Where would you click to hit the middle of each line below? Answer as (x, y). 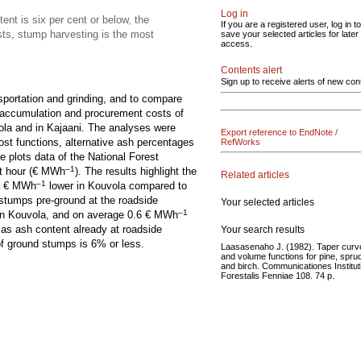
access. (237, 44)
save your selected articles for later (290, 34)
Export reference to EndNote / (279, 132)
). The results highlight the (136, 171)
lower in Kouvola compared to (116, 186)
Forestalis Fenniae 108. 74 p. (278, 275)
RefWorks (241, 142)
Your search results (263, 229)
